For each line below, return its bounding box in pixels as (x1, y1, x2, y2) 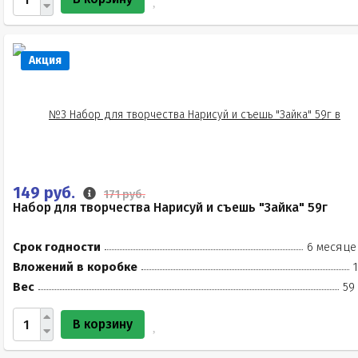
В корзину (73, 316, 133, 332)
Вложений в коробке (13, 260, 137, 274)
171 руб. (104, 188, 145, 201)
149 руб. (13, 183, 79, 202)
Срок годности (13, 240, 101, 254)
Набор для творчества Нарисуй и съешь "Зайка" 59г (13, 200, 328, 215)
